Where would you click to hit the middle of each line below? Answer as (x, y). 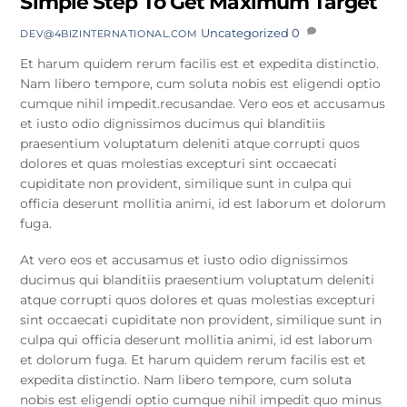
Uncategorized (244, 33)
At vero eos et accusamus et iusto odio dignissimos (184, 260)
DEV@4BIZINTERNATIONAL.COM (109, 33)
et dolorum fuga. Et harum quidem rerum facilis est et (194, 360)
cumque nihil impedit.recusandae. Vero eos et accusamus (203, 104)
